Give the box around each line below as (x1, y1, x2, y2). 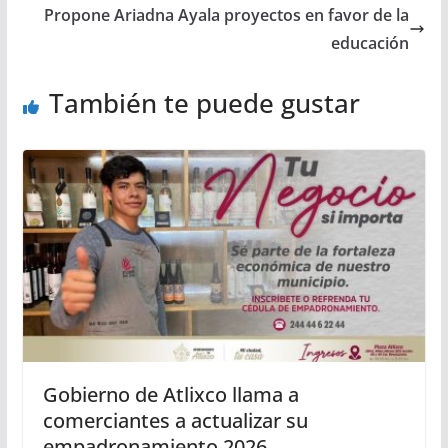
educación (331, 32, 410, 55)
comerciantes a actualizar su (42, 407, 308, 434)
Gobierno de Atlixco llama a (42, 381, 299, 408)
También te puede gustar (48, 85, 360, 122)
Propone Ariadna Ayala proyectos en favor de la (44, 4, 410, 27)
